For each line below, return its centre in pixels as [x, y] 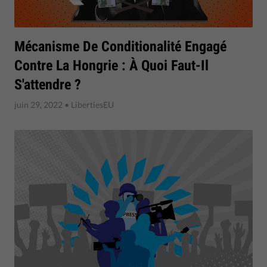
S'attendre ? [48, 85]
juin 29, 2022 [38, 105]
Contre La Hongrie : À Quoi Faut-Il [111, 66]
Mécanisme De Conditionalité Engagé [120, 47]
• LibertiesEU [88, 105]
